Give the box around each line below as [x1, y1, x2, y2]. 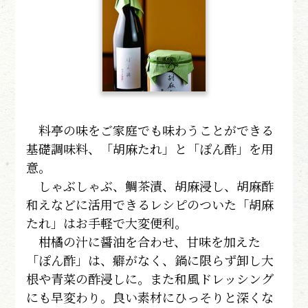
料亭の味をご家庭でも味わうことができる [26, 120, 274, 139]
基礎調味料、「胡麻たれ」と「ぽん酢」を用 [26, 139, 274, 157]
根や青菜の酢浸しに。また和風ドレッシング [26, 269, 274, 287]
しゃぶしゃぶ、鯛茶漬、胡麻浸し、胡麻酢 [26, 176, 274, 195]
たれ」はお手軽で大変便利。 [26, 213, 188, 232]
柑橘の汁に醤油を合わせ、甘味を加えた [26, 232, 261, 250]
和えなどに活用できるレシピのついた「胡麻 [26, 195, 274, 213]
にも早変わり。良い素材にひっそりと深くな [26, 287, 274, 306]
